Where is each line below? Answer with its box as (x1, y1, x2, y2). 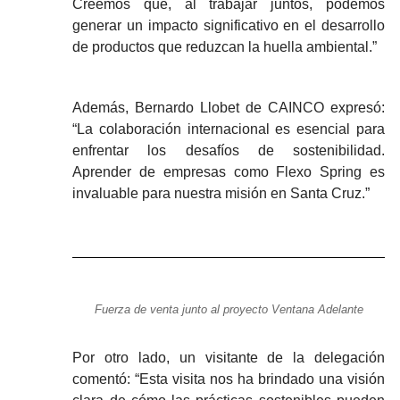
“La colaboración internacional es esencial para (72, 121, 385, 137)
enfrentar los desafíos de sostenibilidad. (72, 143, 385, 159)
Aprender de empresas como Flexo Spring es (72, 164, 385, 180)
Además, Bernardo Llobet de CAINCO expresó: (72, 100, 385, 116)
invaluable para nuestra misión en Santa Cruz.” (72, 186, 371, 202)
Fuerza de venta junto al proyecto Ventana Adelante (94, 302, 363, 316)
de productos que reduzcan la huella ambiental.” (72, 39, 378, 55)
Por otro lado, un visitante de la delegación (72, 350, 385, 366)
